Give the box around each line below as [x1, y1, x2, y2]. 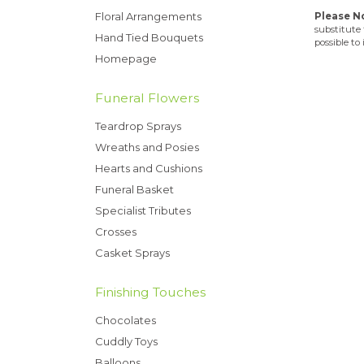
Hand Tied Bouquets [95, 31, 203, 44]
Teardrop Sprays [95, 119, 181, 132]
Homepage [95, 52, 157, 65]
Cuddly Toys [95, 335, 158, 348]
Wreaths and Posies [95, 141, 199, 154]
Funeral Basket [95, 183, 174, 196]
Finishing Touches [95, 284, 206, 300]
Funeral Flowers [95, 90, 199, 106]
